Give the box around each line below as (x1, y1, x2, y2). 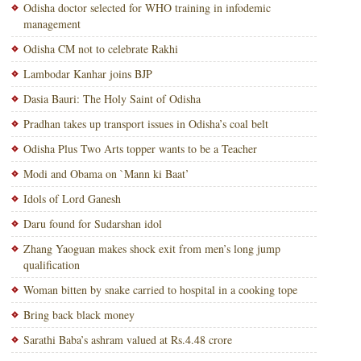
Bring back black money (23, 307, 135, 322)
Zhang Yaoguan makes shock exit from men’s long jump (23, 241, 280, 256)
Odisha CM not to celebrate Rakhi (23, 41, 178, 56)
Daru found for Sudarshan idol (23, 216, 162, 231)
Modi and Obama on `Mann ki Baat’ (23, 166, 189, 181)
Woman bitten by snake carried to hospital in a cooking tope (23, 282, 297, 297)
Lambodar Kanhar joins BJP (23, 66, 152, 81)
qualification (23, 257, 80, 272)
